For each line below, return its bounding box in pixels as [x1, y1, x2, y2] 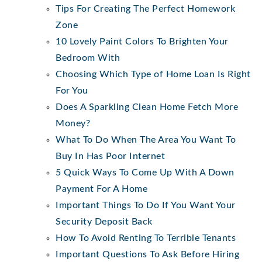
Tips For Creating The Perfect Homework [56, 4, 235, 13]
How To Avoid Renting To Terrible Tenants [56, 233, 236, 243]
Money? [56, 118, 90, 128]
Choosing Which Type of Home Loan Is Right [56, 69, 251, 79]
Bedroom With [56, 53, 120, 63]
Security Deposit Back [56, 216, 153, 226]
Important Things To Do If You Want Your [56, 200, 236, 210]
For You [56, 85, 88, 95]
